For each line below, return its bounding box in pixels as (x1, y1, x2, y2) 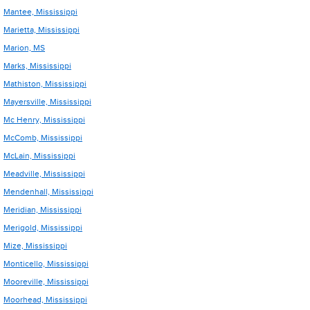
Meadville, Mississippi (3, 169, 85, 179)
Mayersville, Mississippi (3, 97, 91, 107)
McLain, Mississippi (3, 151, 75, 161)
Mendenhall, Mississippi (3, 187, 93, 197)
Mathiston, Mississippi (3, 79, 86, 89)
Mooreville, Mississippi (3, 277, 89, 286)
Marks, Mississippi (3, 61, 71, 71)
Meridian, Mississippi (3, 205, 82, 215)
